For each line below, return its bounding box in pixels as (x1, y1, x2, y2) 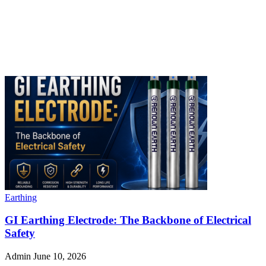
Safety (5, 227, 35, 240)
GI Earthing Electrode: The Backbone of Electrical (5, 214, 251, 227)
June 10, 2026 (33, 251, 86, 261)
